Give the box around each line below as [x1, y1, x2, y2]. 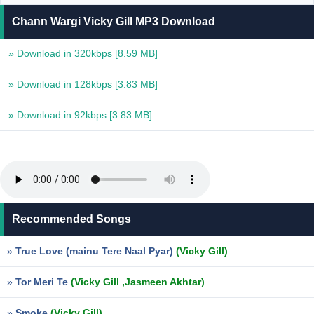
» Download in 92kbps [8, 109, 109, 121]
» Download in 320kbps [8, 48, 115, 59]
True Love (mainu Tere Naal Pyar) [15, 245, 176, 257]
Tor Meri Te [15, 276, 71, 287]
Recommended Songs [12, 213, 131, 225]
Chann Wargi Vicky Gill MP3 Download [12, 15, 215, 27]
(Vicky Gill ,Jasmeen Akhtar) [71, 276, 205, 287]
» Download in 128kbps [8, 78, 115, 90]
